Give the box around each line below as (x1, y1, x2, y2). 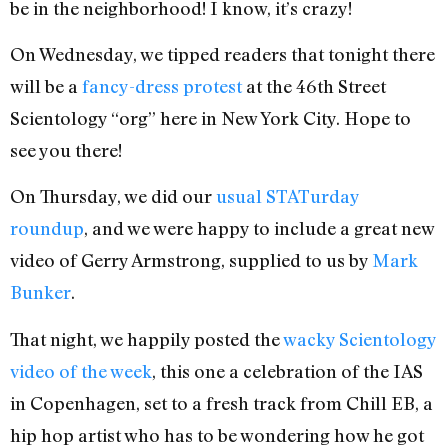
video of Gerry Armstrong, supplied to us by (10, 249, 372, 272)
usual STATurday (216, 185, 359, 208)
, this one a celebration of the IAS (152, 359, 423, 382)
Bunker (10, 281, 71, 304)
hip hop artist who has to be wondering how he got (10, 423, 424, 446)
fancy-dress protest (82, 75, 242, 98)
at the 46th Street (242, 75, 386, 98)
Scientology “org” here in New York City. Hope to (10, 107, 411, 130)
